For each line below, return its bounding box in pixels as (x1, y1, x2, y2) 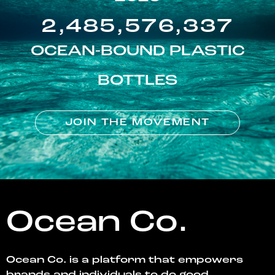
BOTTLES (97, 74, 178, 89)
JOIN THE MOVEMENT (64, 118, 211, 128)
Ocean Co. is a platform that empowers (6, 255, 243, 266)
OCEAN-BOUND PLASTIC (30, 44, 245, 60)
